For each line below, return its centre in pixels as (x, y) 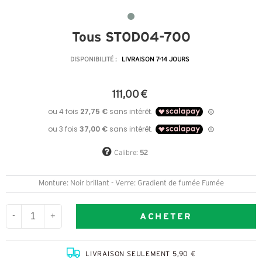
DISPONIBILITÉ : (94, 60)
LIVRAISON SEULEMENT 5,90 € (141, 254)
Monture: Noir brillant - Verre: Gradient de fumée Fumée (131, 184)
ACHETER (166, 216)
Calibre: (127, 153)
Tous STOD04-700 (131, 37)
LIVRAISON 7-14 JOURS (155, 60)
